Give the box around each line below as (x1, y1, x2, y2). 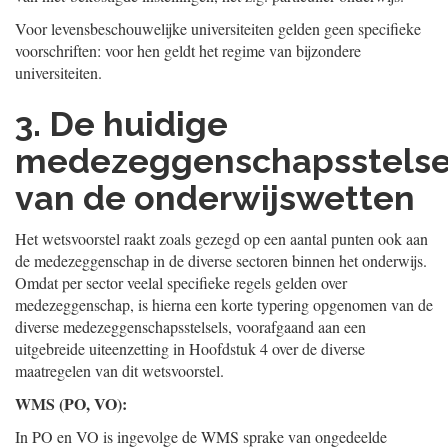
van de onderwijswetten (15, 178, 415, 218)
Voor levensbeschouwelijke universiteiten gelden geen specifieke (15, 18, 421, 39)
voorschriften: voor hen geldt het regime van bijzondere (15, 40, 361, 61)
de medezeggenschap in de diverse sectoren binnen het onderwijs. (15, 250, 427, 271)
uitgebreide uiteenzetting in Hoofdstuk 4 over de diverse (15, 338, 365, 359)
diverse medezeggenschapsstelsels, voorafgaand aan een (15, 316, 366, 337)
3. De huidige (15, 104, 228, 144)
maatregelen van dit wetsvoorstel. (15, 360, 224, 381)
